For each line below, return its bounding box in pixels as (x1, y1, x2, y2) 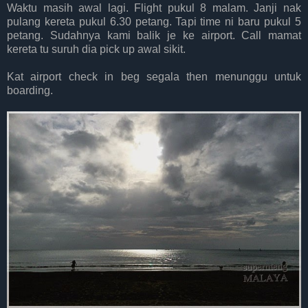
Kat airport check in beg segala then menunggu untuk (7, 71, 301, 83)
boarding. (7, 85, 53, 97)
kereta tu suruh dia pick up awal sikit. (7, 43, 186, 56)
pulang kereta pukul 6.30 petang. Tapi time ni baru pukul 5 (7, 16, 301, 28)
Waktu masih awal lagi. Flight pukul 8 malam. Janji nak (7, 2, 301, 14)
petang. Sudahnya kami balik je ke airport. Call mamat (7, 30, 301, 42)
